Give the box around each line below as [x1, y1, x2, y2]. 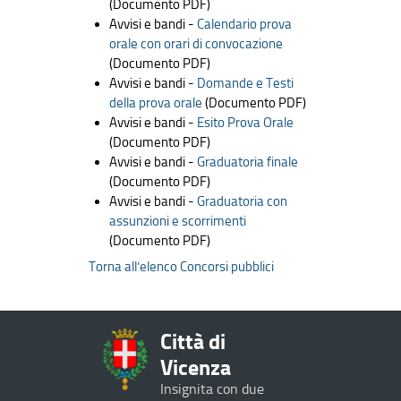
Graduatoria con [196, 192, 287, 209]
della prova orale [108, 94, 202, 111]
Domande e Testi [196, 74, 294, 91]
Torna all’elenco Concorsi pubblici [89, 259, 274, 275]
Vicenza [159, 354, 231, 380]
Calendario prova [196, 15, 292, 32]
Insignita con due [159, 380, 264, 397]
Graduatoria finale [196, 153, 298, 170]
